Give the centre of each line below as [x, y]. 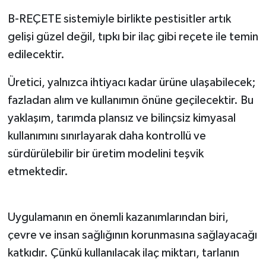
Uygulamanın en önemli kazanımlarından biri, [118, 217]
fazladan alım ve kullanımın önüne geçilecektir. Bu [130, 100]
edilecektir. [36, 54]
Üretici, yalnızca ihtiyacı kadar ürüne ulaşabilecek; [132, 82]
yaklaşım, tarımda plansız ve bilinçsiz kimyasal [121, 118]
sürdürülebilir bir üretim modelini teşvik [105, 153]
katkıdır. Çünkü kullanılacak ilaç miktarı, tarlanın [123, 253]
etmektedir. [38, 171]
